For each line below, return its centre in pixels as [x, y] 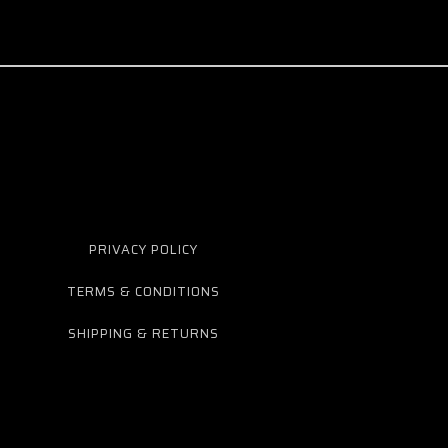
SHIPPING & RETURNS [143, 333]
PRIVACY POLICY [143, 249]
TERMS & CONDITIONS [143, 291]
